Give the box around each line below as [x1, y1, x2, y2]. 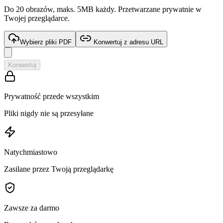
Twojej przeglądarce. [4, 14, 70, 23]
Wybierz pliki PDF [20, 38, 72, 46]
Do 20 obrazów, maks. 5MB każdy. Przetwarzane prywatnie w [4, 5, 202, 14]
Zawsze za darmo [4, 204, 59, 213]
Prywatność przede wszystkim [4, 92, 99, 101]
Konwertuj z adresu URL [94, 38, 163, 46]
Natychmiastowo [4, 148, 57, 157]
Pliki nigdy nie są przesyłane [4, 109, 94, 118]
